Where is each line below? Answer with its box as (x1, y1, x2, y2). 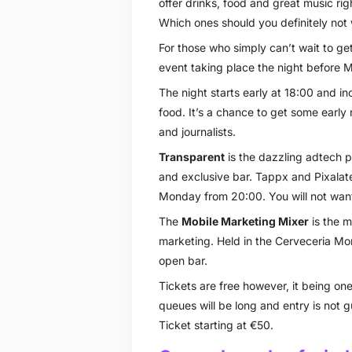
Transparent (158, 149, 225, 163)
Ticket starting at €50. (158, 317, 273, 332)
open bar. (158, 253, 207, 267)
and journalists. (158, 124, 236, 138)
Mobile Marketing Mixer (181, 214, 309, 228)
